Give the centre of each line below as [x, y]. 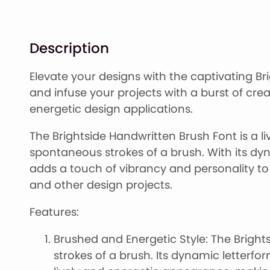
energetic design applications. [111, 109]
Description [69, 48]
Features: [54, 212]
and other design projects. [101, 185]
